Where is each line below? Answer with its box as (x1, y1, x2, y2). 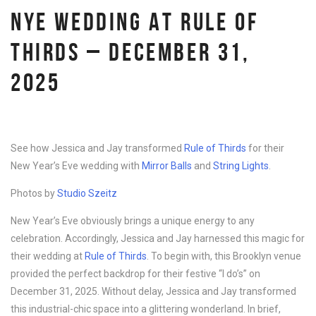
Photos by (11, 188, 57, 199)
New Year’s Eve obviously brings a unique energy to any (11, 215, 255, 226)
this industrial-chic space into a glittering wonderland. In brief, (11, 303, 281, 315)
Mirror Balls (142, 160, 192, 171)
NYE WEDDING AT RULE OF (11, 8, 259, 35)
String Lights (213, 160, 269, 171)
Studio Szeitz (57, 188, 117, 199)
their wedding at (11, 250, 85, 262)
